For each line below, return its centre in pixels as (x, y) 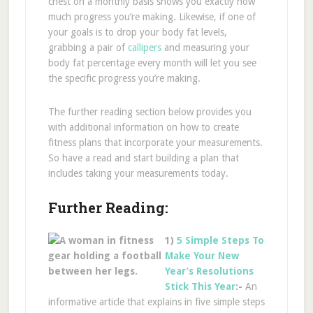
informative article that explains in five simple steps (156, 302)
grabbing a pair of (88, 48)
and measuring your (205, 48)
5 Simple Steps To (220, 241)
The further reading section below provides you (150, 112)
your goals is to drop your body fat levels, (137, 32)
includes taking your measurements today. (138, 174)
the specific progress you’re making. (124, 79)
